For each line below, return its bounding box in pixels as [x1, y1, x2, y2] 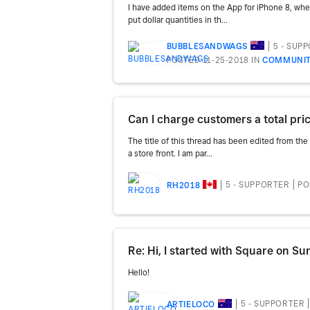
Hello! [128, 266, 149, 277]
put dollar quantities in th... [128, 14, 228, 25]
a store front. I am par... [128, 147, 212, 158]
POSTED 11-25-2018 [166, 55, 249, 66]
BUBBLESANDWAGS [166, 41, 248, 52]
